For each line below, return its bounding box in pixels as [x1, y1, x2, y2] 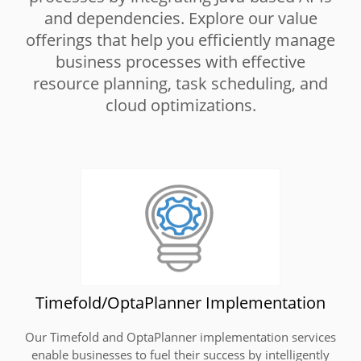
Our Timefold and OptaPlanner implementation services [25, 328, 336, 345]
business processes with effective [56, 50, 305, 73]
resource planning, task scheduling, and [33, 72, 328, 94]
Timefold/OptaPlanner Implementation [35, 291, 326, 313]
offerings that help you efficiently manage [26, 28, 335, 51]
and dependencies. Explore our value [44, 6, 317, 29]
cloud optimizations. [105, 93, 256, 116]
